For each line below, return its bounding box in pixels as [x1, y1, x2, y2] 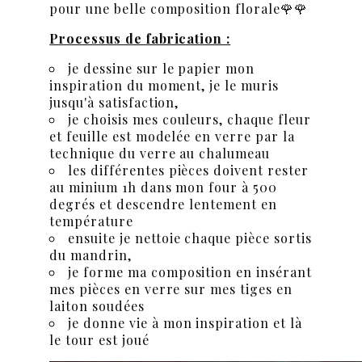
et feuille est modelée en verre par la [49, 128, 295, 145]
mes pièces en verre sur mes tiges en [49, 280, 293, 298]
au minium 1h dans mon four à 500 [49, 179, 277, 196]
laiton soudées [49, 297, 145, 315]
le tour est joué [49, 331, 149, 349]
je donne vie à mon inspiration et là [68, 314, 302, 332]
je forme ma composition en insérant [68, 263, 312, 281]
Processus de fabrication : [49, 30, 231, 48]
